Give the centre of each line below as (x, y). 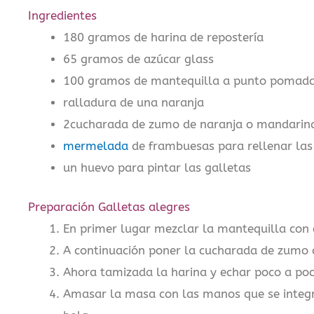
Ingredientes (62, 16)
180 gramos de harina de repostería (163, 38)
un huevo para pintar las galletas (157, 168)
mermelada (95, 146)
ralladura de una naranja (133, 103)
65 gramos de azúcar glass (138, 60)
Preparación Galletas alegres (109, 207)
